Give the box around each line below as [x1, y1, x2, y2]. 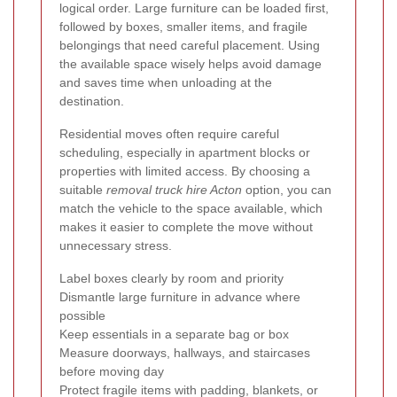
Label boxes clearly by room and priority [59, 270, 284, 285]
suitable [59, 182, 106, 197]
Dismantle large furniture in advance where [59, 289, 300, 304]
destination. [59, 93, 124, 108]
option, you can [242, 182, 331, 197]
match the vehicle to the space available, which [59, 200, 323, 215]
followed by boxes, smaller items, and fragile [59, 19, 307, 34]
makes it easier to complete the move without [59, 219, 313, 234]
